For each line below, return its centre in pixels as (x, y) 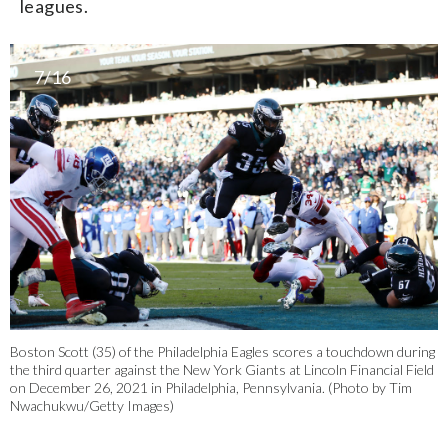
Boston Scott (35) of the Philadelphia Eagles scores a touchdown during (222, 351)
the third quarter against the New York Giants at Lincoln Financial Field (222, 369)
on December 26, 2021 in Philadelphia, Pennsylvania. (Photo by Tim (211, 387)
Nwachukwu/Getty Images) (92, 405)
